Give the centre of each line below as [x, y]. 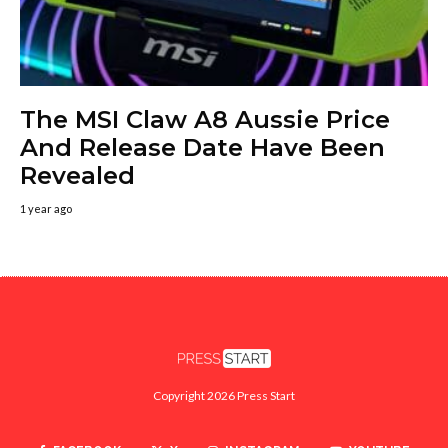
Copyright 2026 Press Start [224, 395]
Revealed [77, 175]
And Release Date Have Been [202, 147]
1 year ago [46, 208]
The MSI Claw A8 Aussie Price [205, 119]
